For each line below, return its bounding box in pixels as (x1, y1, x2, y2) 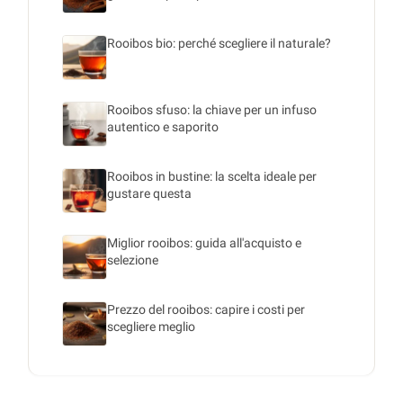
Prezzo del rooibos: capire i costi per (107, 302, 305, 318)
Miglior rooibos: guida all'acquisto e (107, 236, 301, 251)
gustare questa (107, 186, 192, 201)
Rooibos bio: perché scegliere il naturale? (107, 36, 331, 51)
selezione (107, 253, 158, 268)
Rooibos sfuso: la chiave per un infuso (107, 103, 317, 118)
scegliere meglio (107, 319, 195, 335)
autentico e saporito (107, 120, 219, 135)
